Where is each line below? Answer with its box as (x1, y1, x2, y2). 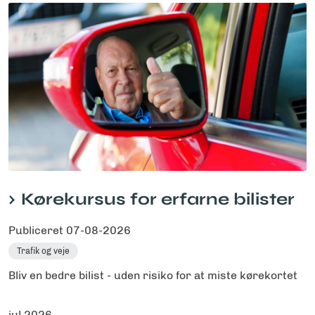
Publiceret (8, 224, 66, 238)
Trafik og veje (17, 246, 70, 257)
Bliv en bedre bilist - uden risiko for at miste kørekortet (8, 269, 297, 283)
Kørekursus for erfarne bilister (21, 189, 295, 210)
